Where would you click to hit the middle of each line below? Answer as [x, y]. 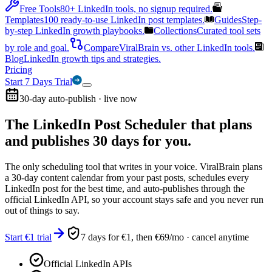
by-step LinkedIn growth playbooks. [75, 31]
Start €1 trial [28, 237]
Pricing [19, 70]
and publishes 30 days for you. [98, 141]
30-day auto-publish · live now [78, 99]
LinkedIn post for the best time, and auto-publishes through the [125, 188]
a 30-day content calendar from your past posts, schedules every [127, 177]
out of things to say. [42, 210]
